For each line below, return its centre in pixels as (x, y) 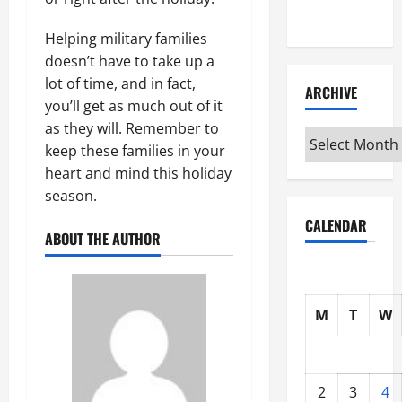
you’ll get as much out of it (134, 105)
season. (71, 195)
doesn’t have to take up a (130, 61)
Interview (332, 17)
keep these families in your (135, 150)
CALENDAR (336, 225)
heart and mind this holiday (138, 173)
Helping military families (126, 38)
